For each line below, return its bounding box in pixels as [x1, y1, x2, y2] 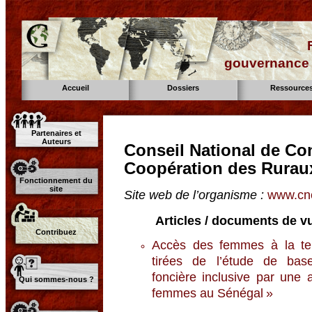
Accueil [62, 84, 90, 92]
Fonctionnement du [19, 176, 93, 185]
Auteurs [42, 137, 71, 146]
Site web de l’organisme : [124, 187, 264, 202]
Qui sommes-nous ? [19, 275, 94, 283]
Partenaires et [31, 129, 81, 137]
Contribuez [36, 228, 77, 236]
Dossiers [167, 84, 199, 92]
